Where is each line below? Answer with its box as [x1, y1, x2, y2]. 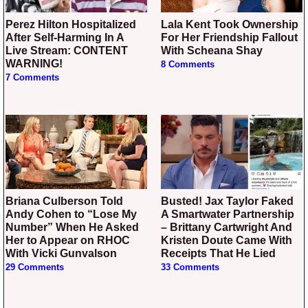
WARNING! [5, 58, 63, 70]
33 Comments [161, 263, 219, 273]
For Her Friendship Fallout [161, 32, 298, 44]
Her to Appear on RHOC [5, 234, 130, 247]
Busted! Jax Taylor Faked [161, 195, 169, 208]
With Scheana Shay [161, 45, 263, 57]
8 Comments [161, 60, 214, 70]
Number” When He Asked [5, 221, 139, 234]
